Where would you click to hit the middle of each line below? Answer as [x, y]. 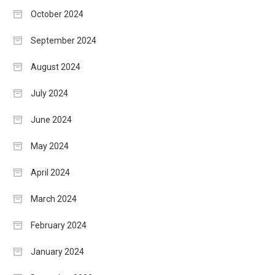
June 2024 [51, 119]
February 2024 [59, 225]
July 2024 [49, 93]
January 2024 [57, 251]
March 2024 [54, 199]
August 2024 [56, 67]
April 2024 [50, 172]
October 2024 [57, 14]
